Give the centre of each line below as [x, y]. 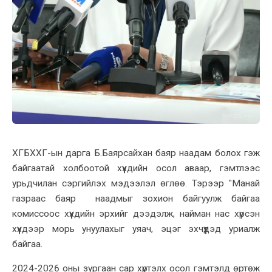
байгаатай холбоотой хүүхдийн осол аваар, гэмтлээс [136, 168]
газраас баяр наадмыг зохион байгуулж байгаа [136, 198]
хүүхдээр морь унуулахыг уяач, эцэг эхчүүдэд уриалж [136, 229]
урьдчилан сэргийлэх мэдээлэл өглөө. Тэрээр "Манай [136, 183]
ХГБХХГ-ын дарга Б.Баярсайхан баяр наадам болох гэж [136, 153]
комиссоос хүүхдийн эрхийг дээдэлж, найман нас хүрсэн [136, 213]
